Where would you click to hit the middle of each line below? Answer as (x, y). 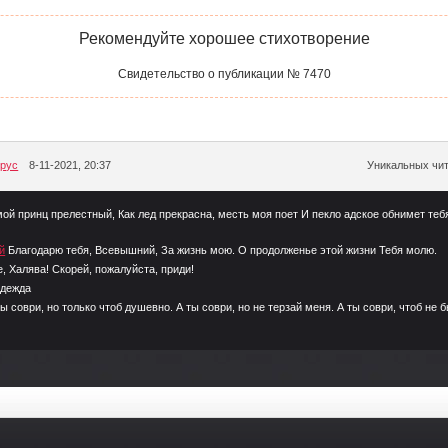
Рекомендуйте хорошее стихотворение (224, 38)
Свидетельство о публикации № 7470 (224, 74)
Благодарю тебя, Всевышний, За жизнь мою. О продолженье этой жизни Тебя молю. (223, 250)
